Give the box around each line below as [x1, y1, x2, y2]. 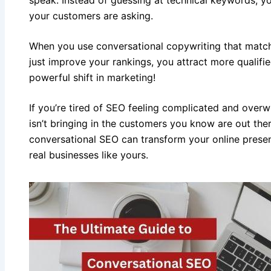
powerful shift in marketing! [29, 71, 155, 83]
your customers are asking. [29, 9, 153, 22]
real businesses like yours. [29, 148, 148, 161]
